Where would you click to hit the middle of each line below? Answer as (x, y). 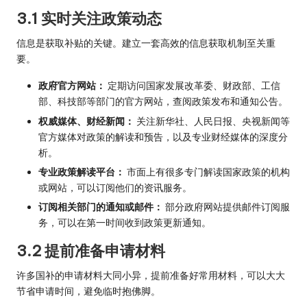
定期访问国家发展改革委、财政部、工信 (193, 86)
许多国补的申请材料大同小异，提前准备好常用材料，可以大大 (151, 275)
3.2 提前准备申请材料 (91, 250)
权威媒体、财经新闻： (86, 121)
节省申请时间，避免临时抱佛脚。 (88, 291)
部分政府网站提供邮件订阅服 (226, 207)
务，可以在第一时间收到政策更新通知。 (125, 222)
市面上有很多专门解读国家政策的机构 (207, 172)
